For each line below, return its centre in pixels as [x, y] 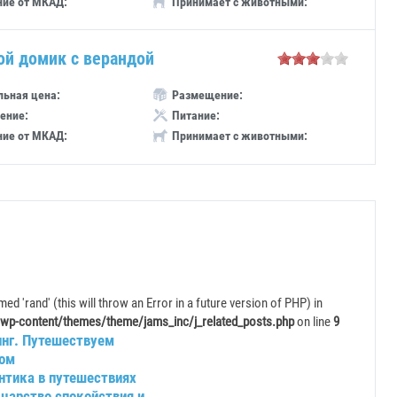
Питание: [196, 115]
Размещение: [207, 95]
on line [314, 321]
